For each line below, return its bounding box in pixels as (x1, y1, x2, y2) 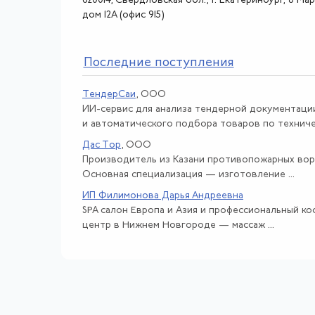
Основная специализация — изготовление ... (82, 169, 295, 181)
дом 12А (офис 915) (82, 9, 165, 20)
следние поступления (99, 56, 234, 70)
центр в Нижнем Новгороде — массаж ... (82, 220, 274, 231)
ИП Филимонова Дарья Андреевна (82, 190, 243, 201)
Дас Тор (82, 139, 121, 150)
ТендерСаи (82, 89, 136, 100)
